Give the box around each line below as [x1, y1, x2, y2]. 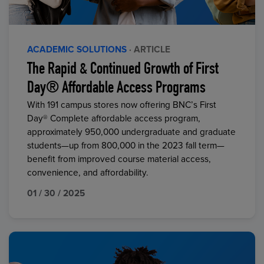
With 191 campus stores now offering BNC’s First [27, 100, 217, 111]
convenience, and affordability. [27, 167, 149, 179]
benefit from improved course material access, [27, 154, 212, 166]
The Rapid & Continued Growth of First [27, 62, 219, 79]
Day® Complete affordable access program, [27, 113, 201, 125]
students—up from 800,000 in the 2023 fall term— [27, 140, 225, 152]
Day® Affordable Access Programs [27, 81, 206, 98]
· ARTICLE [129, 44, 171, 55]
